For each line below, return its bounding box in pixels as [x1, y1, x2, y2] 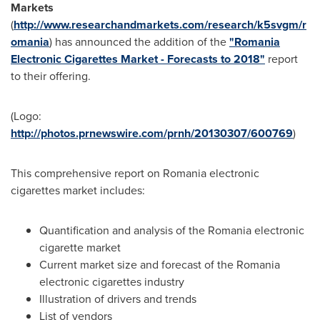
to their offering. [11, 68, 91, 84]
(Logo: [11, 108, 41, 124]
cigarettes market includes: [11, 182, 145, 199]
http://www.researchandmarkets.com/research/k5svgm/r [14, 16, 306, 33]
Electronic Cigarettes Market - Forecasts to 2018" [11, 51, 265, 67]
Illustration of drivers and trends [39, 291, 196, 307]
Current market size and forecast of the [39, 256, 236, 273]
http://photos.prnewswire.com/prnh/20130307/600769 [11, 125, 293, 141]
